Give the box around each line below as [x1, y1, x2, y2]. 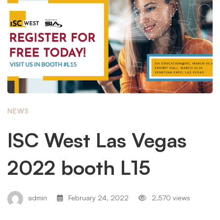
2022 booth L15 [7, 155, 150, 180]
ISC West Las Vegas [7, 128, 187, 152]
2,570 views [150, 193, 190, 202]
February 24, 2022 [66, 193, 129, 202]
